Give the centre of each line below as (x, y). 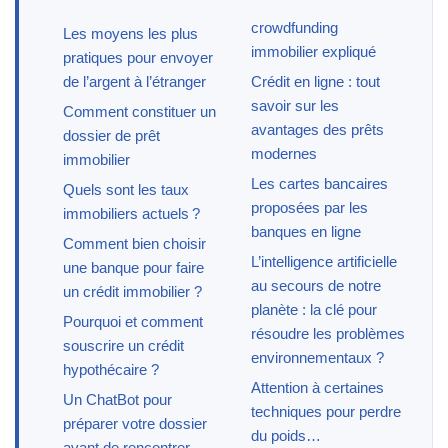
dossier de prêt (111, 135)
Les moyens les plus (130, 33)
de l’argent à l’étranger (134, 81)
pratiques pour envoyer (138, 57)
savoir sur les (294, 105)
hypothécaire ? (111, 369)
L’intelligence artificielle (323, 261)
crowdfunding (294, 27)
